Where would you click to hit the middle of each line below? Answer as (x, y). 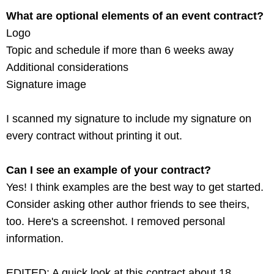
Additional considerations (67, 68)
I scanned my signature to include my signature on (129, 119)
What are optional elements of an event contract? (135, 16)
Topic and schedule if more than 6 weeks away (120, 50)
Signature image (46, 85)
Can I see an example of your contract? (109, 170)
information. (35, 239)
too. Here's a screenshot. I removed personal (116, 222)
